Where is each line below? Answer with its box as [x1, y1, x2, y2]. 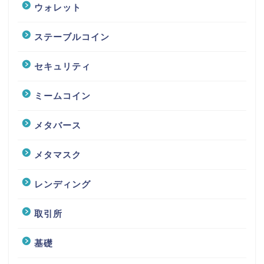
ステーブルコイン [34, 32, 110, 42]
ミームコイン [34, 91, 91, 101]
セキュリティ [34, 61, 91, 72]
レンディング [34, 179, 91, 190]
